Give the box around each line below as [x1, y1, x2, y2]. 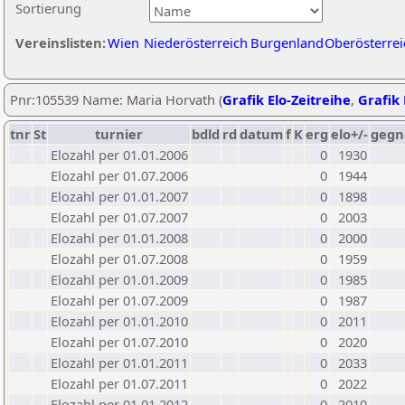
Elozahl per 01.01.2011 [51, 353, 188, 372]
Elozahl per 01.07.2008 [51, 250, 188, 268]
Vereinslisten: [15, 33, 106, 52]
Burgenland [250, 33, 324, 52]
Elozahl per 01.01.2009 [51, 270, 188, 288]
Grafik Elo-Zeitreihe [222, 90, 351, 108]
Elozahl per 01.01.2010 [51, 312, 188, 330]
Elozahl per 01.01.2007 [51, 187, 188, 205]
